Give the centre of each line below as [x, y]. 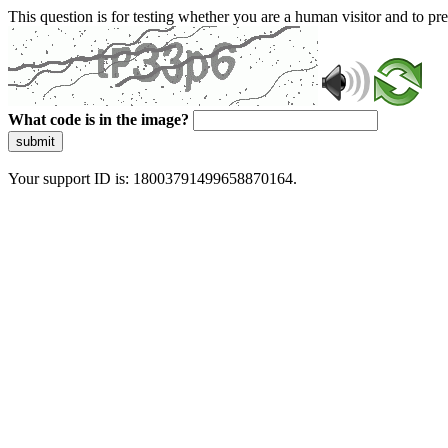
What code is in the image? [98, 119]
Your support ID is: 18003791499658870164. [152, 178]
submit [35, 141]
